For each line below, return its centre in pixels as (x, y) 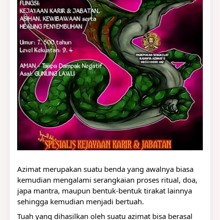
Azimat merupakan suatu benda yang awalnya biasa (105, 169)
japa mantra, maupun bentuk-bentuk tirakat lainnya (105, 191)
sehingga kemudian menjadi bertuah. (82, 201)
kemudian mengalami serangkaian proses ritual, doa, (107, 180)
